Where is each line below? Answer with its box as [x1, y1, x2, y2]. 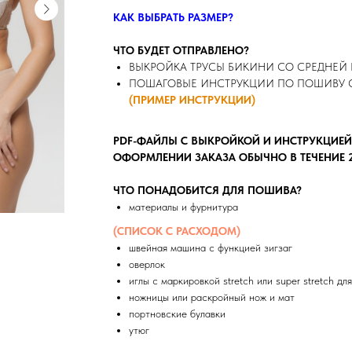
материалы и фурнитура [129, 200, 238, 214]
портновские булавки [129, 307, 225, 321]
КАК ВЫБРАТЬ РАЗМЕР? [113, 11, 233, 24]
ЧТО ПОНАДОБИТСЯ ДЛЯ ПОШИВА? [113, 184, 302, 197]
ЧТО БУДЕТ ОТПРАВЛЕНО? [113, 44, 249, 57]
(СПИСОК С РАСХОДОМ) [113, 225, 240, 238]
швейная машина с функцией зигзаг [129, 241, 292, 255]
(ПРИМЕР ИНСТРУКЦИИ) [129, 93, 255, 107]
